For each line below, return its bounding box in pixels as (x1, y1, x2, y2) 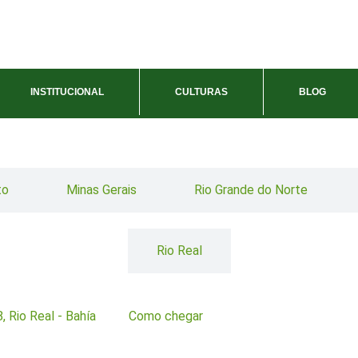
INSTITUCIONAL (30, 86, 104, 97)
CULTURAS (175, 86, 228, 97)
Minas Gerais (66, 181, 137, 197)
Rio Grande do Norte (193, 181, 308, 197)
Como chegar (129, 308, 203, 324)
